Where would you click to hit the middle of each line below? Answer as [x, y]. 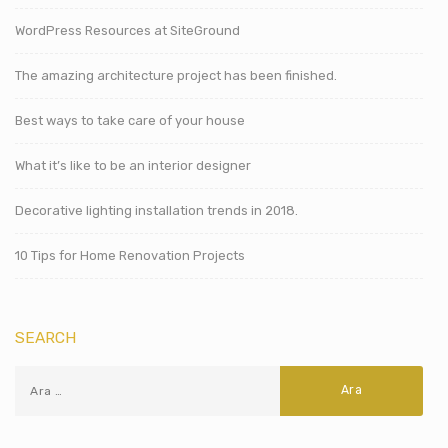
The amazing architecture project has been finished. [176, 75]
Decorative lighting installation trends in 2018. [156, 210]
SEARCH [45, 337]
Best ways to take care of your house [130, 120]
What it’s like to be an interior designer [133, 165]
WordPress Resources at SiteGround [127, 30]
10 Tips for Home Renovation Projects [130, 255]
